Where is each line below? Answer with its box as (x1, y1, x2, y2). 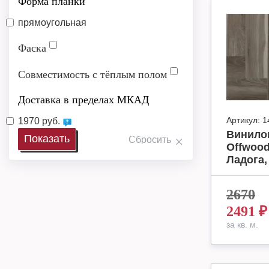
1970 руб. (18, 115, 62, 126)
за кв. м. (226, 220, 258, 229)
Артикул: (226, 115, 260, 125)
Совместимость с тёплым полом (18, 68, 170, 80)
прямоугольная (18, 17, 86, 28)
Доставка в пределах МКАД (18, 93, 149, 106)
